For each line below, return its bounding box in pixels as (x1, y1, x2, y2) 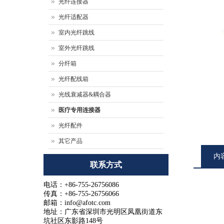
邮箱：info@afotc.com (43, 199, 110, 206)
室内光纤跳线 (58, 29, 94, 36)
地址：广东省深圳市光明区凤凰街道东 (43, 208, 162, 215)
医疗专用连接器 (58, 106, 100, 113)
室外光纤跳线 (58, 44, 94, 51)
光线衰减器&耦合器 (58, 91, 111, 98)
